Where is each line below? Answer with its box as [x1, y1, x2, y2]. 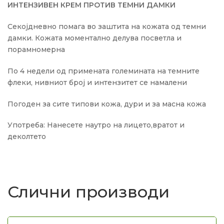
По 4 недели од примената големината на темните [7, 66, 199, 75]
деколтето [7, 132, 46, 141]
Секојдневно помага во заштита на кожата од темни [7, 21, 206, 31]
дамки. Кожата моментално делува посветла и [7, 33, 181, 42]
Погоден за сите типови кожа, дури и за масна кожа [7, 99, 206, 108]
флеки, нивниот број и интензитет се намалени [7, 77, 187, 87]
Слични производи [7, 182, 169, 202]
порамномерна [7, 44, 65, 54]
